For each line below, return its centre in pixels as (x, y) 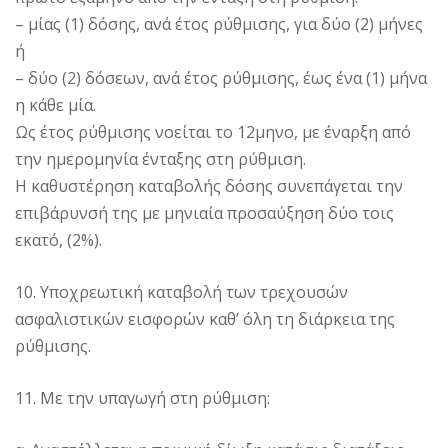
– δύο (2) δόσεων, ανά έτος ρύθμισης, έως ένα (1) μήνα (221, 77)
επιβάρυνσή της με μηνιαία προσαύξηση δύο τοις (204, 212)
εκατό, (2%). (58, 239)
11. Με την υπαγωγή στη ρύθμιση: (142, 397)
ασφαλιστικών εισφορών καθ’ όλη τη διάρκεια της (205, 318)
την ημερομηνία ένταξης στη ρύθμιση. (160, 158)
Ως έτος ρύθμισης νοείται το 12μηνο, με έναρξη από (213, 131)
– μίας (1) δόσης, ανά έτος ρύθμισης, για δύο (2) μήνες (219, 23)
